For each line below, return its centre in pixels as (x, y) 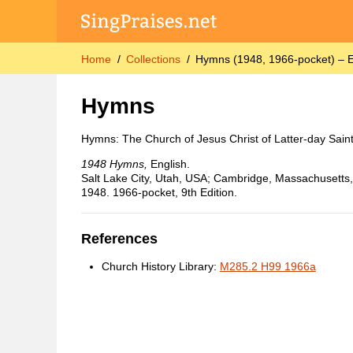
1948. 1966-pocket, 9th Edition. (159, 192)
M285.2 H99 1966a (268, 267)
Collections (153, 59)
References (119, 239)
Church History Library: (160, 267)
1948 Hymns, (114, 163)
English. (168, 163)
